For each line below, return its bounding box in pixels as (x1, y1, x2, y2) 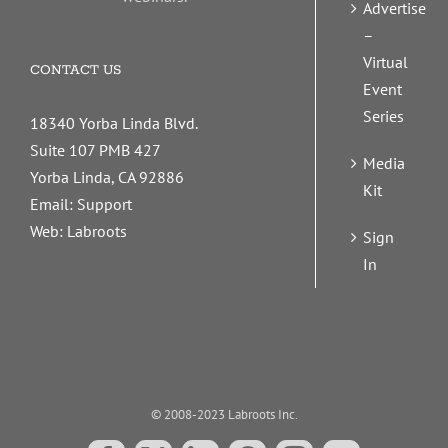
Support (77, 193, 132, 214)
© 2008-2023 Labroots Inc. (150, 406, 298, 423)
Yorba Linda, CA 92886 (30, 166, 184, 187)
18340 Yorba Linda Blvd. (30, 112, 198, 133)
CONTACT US (30, 61, 121, 79)
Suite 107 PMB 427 (30, 139, 161, 160)
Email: (30, 193, 77, 214)
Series (362, 106, 404, 126)
